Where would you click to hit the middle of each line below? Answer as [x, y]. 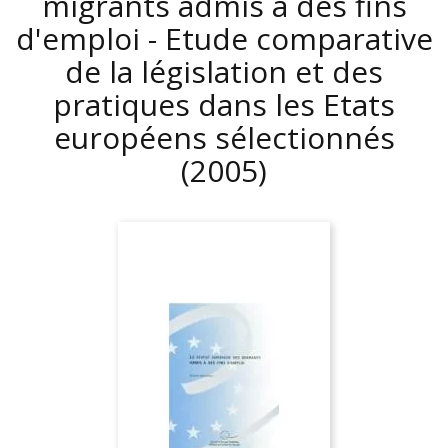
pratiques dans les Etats [224, 104]
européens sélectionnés [224, 137]
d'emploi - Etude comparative [224, 38]
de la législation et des [224, 71]
